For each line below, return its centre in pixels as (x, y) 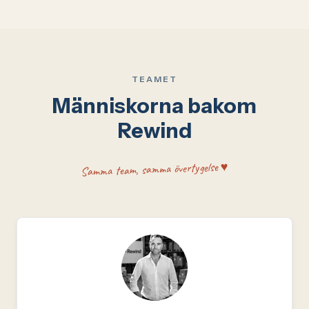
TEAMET (154, 79)
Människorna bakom (154, 106)
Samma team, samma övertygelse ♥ (154, 169)
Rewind (154, 131)
